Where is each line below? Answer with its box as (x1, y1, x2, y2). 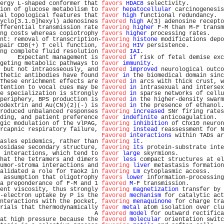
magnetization (133, 186, 178, 193)
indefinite (122, 114, 157, 121)
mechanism (129, 192, 161, 199)
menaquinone (133, 198, 171, 205)
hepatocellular (122, 6, 171, 13)
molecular (129, 216, 161, 223)
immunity (122, 60, 150, 67)
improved (129, 66, 157, 73)
